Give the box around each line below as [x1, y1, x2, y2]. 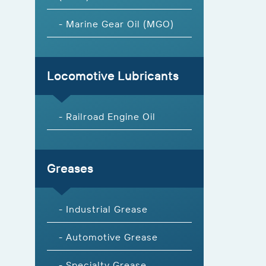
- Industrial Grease [59, 202, 148, 215]
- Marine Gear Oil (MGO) [59, 17, 174, 30]
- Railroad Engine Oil [59, 110, 156, 122]
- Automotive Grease [59, 230, 158, 243]
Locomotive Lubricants [47, 68, 179, 83]
